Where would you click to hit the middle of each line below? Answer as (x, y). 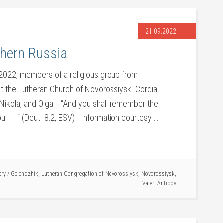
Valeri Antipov (159, 183)
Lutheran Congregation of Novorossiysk (90, 174)
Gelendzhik (25, 174)
